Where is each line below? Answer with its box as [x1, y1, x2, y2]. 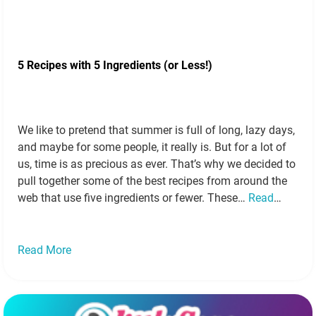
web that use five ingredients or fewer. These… [18, 191, 248, 205]
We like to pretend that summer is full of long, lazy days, [18, 123, 295, 137]
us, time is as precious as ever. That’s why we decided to [18, 157, 296, 171]
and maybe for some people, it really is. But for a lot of [18, 140, 286, 154]
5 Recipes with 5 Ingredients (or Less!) [18, 59, 212, 72]
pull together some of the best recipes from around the [18, 174, 287, 188]
